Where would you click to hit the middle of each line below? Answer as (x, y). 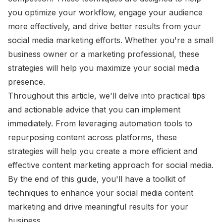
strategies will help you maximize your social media (104, 68)
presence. (27, 82)
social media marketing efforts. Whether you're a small (111, 40)
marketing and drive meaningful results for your (98, 207)
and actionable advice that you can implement (94, 110)
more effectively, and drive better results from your (105, 27)
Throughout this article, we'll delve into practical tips (107, 96)
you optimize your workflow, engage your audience (105, 13)
